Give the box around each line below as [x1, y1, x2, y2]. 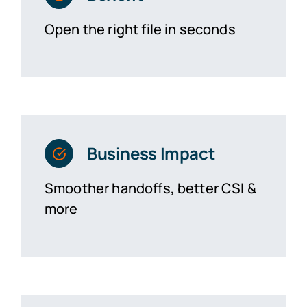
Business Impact [86, 141, 215, 164]
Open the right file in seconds [44, 19, 236, 38]
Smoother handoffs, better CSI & [44, 178, 256, 197]
